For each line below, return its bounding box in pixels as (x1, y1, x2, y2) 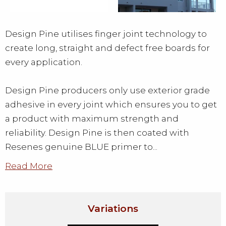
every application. (5, 57, 82, 67)
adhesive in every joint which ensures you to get (5, 99, 217, 109)
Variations (88, 203, 138, 215)
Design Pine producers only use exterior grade (5, 85, 210, 95)
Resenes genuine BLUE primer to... (5, 142, 157, 152)
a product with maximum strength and (5, 114, 179, 124)
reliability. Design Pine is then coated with (5, 128, 189, 138)
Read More (5, 161, 52, 171)
